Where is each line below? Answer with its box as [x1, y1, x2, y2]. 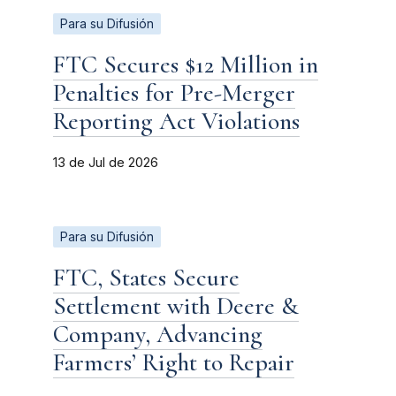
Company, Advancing [53, 318, 263, 349]
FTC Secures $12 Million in [53, 49, 318, 80]
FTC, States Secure [53, 262, 240, 293]
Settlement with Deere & [53, 290, 299, 321]
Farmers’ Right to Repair [53, 346, 294, 377]
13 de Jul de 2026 [53, 154, 158, 171]
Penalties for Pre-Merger [53, 77, 295, 108]
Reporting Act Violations [53, 105, 300, 136]
